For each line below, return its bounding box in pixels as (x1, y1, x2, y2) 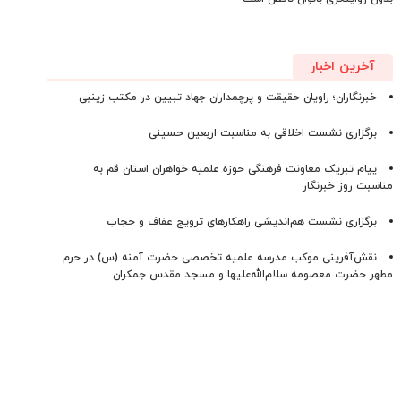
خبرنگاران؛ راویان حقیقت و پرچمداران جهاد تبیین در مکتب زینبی (78, 90, 377, 105)
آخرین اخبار (310, 57, 375, 76)
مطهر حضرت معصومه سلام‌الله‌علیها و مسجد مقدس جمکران (112, 268, 393, 282)
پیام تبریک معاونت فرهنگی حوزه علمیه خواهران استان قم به (92, 162, 377, 176)
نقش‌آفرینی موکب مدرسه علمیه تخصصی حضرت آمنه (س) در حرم (62, 251, 377, 265)
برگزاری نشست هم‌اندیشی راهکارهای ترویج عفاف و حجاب (106, 215, 377, 229)
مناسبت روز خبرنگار (302, 179, 393, 193)
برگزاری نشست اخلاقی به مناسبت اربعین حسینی (148, 126, 377, 141)
